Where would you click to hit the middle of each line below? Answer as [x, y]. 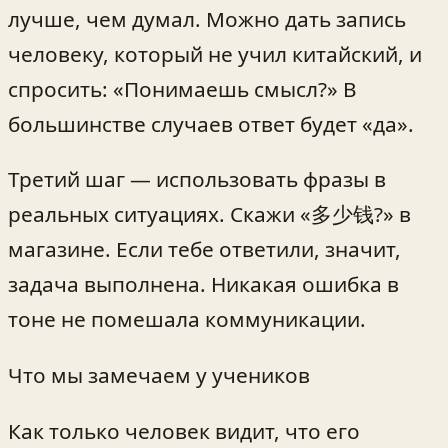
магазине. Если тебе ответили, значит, [204, 249]
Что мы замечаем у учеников [159, 375]
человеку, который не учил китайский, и [215, 53]
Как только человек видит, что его [184, 430]
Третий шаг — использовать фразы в [197, 179]
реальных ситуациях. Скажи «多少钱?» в [209, 214]
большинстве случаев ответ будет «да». [211, 123]
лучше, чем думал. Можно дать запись [207, 18]
